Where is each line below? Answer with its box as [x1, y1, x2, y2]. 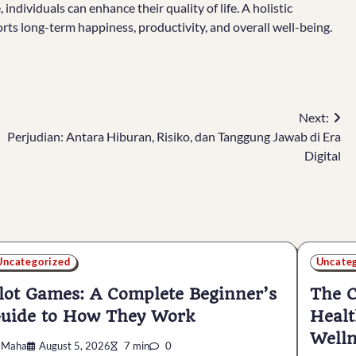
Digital [304, 148, 341, 164]
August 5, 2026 [39, 340, 111, 353]
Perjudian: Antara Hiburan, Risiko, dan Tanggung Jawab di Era [7, 129, 341, 145]
